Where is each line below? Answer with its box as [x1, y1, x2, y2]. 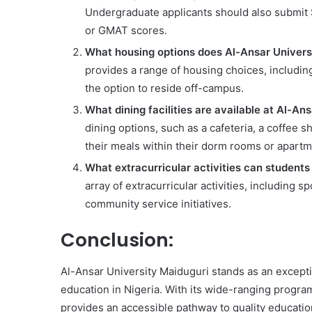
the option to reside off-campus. [85, 81, 244, 95]
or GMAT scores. [85, 24, 167, 37]
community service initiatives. [85, 197, 231, 210]
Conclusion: [61, 227, 173, 253]
